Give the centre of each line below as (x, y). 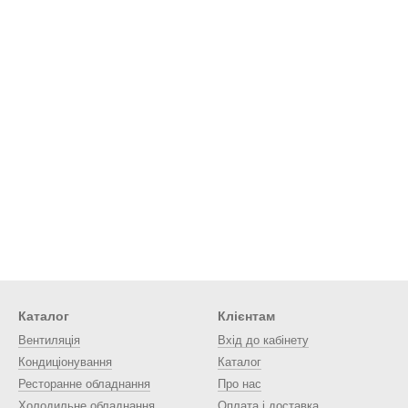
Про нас (240, 384)
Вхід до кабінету (263, 340)
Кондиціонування (65, 362)
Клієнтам (246, 316)
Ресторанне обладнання (84, 384)
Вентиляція (49, 340)
